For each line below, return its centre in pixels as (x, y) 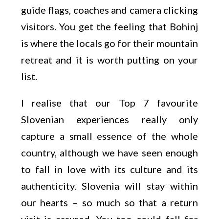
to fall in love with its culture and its (109, 169)
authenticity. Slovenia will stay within (109, 186)
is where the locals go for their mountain (109, 43)
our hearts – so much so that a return (109, 202)
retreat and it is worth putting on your (109, 60)
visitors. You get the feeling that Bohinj (109, 26)
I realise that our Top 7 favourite (109, 103)
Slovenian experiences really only (109, 119)
